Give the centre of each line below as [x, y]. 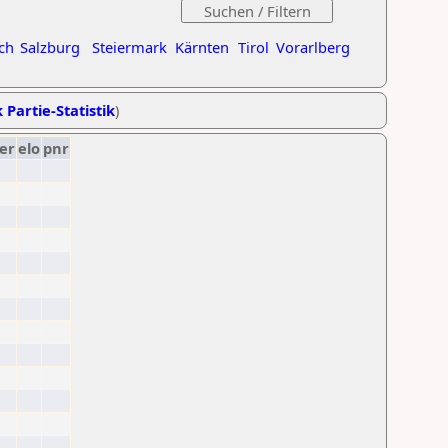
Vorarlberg [313, 47]
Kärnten [202, 47]
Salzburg [50, 47]
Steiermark [129, 47]
